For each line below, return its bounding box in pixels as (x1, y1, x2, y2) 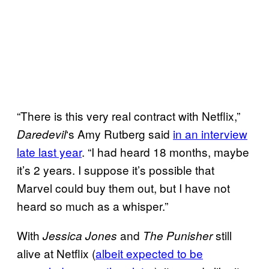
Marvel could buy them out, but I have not (17, 179, 230, 196)
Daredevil (17, 125, 66, 142)
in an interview (173, 125, 247, 142)
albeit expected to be (95, 244, 203, 261)
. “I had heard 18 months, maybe (82, 143, 249, 160)
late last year (17, 143, 82, 160)
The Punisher (143, 227, 213, 243)
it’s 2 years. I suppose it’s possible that (17, 161, 214, 178)
